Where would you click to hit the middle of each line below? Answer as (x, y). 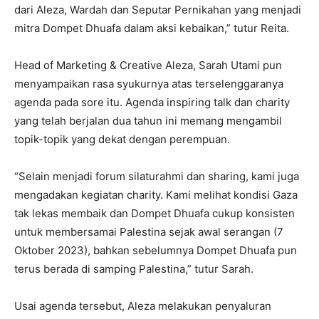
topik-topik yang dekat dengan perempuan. (122, 139)
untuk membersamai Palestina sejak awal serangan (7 (149, 232)
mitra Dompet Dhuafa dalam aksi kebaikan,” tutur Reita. (152, 28)
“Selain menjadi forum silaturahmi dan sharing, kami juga (157, 176)
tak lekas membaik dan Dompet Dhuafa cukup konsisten (155, 213)
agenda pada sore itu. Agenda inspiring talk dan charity (152, 102)
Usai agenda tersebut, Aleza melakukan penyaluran (143, 306)
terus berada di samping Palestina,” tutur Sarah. (134, 269)
